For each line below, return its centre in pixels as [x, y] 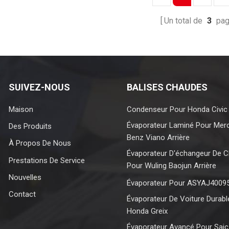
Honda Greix [147, 211]
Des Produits [30, 127]
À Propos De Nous [40, 143]
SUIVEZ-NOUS [40, 87]
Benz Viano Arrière [158, 138]
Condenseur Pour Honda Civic [177, 109]
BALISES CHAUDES [167, 87]
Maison [21, 109]
